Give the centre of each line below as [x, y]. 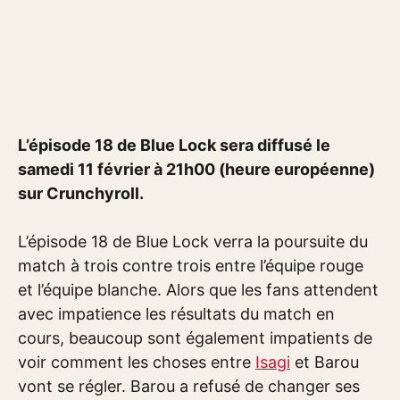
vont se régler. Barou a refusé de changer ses [189, 386]
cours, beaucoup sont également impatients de [195, 338]
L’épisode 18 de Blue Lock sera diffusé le [174, 145]
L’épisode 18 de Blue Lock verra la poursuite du [193, 242]
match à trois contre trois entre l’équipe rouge [191, 266]
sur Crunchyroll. [81, 193]
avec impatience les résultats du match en [176, 314]
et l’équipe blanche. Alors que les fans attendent [198, 290]
